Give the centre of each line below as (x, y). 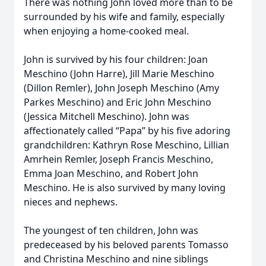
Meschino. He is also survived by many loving (125, 188)
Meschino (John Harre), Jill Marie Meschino (119, 74)
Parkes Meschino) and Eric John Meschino (118, 102)
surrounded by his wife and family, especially (124, 17)
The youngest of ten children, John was (111, 230)
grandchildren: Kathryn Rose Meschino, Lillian (126, 145)
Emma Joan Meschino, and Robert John (111, 173)
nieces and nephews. (71, 202)
